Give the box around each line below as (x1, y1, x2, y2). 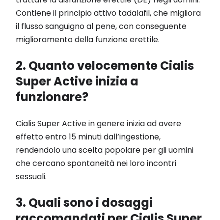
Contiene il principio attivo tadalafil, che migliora (16, 7, 201, 19)
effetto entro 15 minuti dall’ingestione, (16, 131, 161, 142)
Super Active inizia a (16, 73, 138, 89)
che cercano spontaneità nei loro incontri (16, 157, 176, 169)
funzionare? (16, 88, 88, 105)
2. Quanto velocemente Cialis (16, 57, 194, 74)
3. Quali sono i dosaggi (16, 194, 153, 211)
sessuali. (16, 170, 47, 182)
